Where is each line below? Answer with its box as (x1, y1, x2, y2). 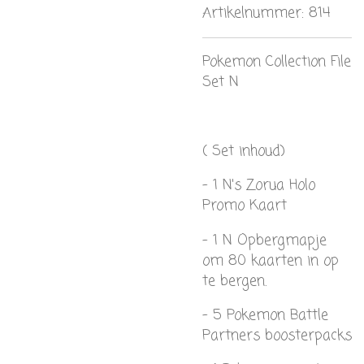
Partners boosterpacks (202, 325, 352, 347)
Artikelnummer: (202, 2, 304, 24)
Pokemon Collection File (202, 51, 351, 73)
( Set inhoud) (202, 141, 285, 162)
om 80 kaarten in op (202, 249, 339, 271)
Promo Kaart (202, 195, 287, 217)
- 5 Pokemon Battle (202, 305, 328, 327)
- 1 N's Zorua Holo (202, 175, 315, 197)
